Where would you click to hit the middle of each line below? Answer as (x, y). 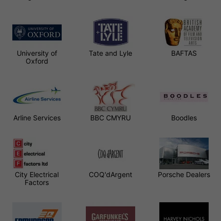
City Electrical (37, 174)
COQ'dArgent (110, 174)
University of (37, 53)
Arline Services (37, 117)
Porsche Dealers (184, 174)
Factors (37, 182)
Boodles (184, 117)
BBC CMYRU (110, 117)
